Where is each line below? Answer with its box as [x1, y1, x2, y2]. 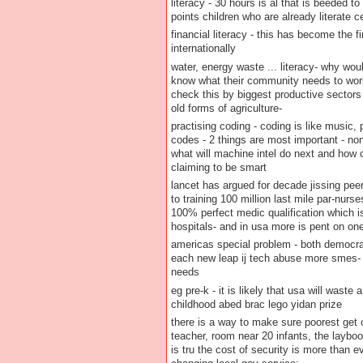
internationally [170, 42, 239, 55]
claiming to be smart [170, 160, 267, 173]
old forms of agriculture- [170, 101, 288, 114]
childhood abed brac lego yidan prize [170, 297, 342, 310]
